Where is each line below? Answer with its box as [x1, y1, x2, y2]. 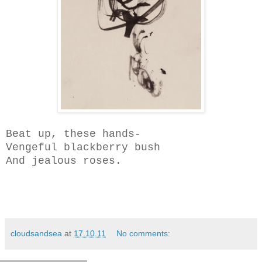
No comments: [116, 228, 171, 238]
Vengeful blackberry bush [6, 141, 160, 153]
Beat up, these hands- [6, 127, 141, 140]
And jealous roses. [6, 154, 122, 167]
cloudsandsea [11, 228, 62, 238]
